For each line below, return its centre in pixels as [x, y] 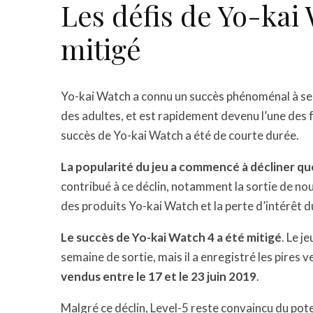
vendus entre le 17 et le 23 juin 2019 [159, 276]
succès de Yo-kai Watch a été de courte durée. [180, 135]
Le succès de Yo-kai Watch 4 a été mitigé [171, 237]
